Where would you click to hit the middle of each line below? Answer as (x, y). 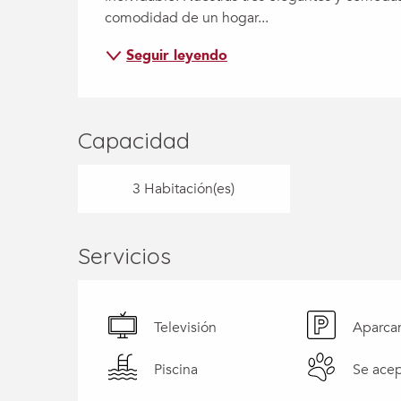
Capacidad (134, 140)
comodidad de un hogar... (187, 17)
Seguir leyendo (177, 55)
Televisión (186, 328)
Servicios (125, 255)
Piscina (176, 370)
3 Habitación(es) (184, 188)
